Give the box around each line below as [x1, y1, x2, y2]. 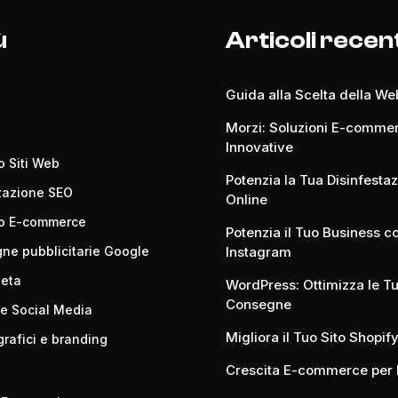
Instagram [225, 243, 291, 260]
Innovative [225, 139, 293, 155]
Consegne [225, 296, 291, 313]
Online [225, 191, 267, 208]
